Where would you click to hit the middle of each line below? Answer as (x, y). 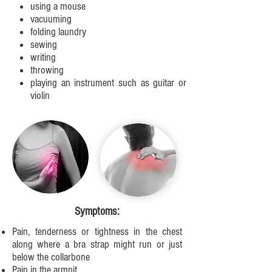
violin (40, 96)
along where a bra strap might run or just (97, 244)
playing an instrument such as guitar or (108, 83)
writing (43, 57)
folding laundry (58, 32)
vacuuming (51, 19)
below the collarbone (51, 257)
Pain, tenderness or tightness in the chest (97, 232)
